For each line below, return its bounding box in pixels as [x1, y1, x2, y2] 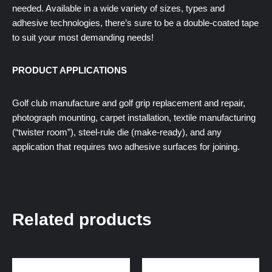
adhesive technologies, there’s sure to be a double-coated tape [12, 17, 259, 28]
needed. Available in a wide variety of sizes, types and [12, 2, 225, 13]
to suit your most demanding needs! [12, 32, 154, 42]
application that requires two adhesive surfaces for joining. [12, 141, 240, 152]
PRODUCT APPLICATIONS [12, 64, 127, 75]
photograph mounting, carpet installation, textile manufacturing [12, 112, 256, 123]
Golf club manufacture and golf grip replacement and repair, [12, 97, 245, 108]
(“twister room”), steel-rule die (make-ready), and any [12, 126, 222, 137]
